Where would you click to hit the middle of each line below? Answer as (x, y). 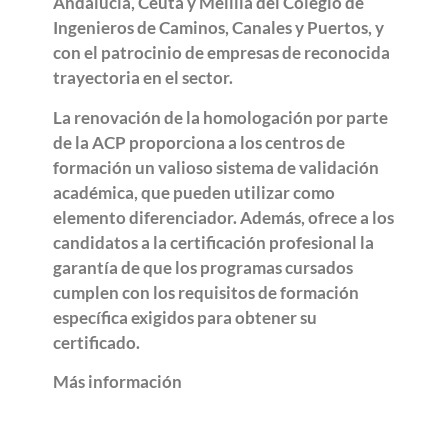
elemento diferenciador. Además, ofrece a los (223, 217)
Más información (117, 381)
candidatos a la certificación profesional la (213, 242)
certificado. (97, 342)
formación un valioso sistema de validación (215, 167)
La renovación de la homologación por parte (220, 117)
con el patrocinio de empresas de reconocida (221, 53)
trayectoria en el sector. (142, 78)
